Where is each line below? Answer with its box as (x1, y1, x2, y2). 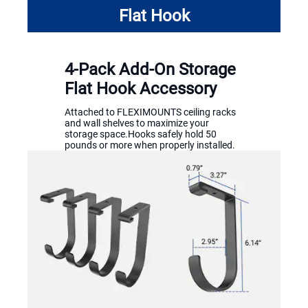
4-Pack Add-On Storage (65, 60, 236, 80)
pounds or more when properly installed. (65, 140, 235, 151)
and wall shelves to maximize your (65, 118, 209, 129)
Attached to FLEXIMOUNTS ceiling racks (65, 107, 236, 118)
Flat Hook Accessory (65, 79, 217, 99)
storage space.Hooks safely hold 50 (65, 129, 217, 140)
